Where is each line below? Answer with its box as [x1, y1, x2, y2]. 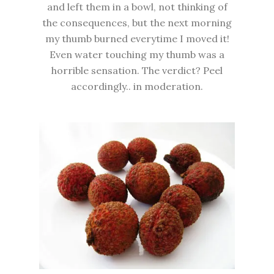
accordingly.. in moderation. [71, 80, 203, 93]
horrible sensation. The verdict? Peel [51, 64, 223, 77]
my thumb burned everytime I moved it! [45, 32, 229, 45]
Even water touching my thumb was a [50, 48, 224, 61]
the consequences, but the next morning [42, 17, 232, 29]
